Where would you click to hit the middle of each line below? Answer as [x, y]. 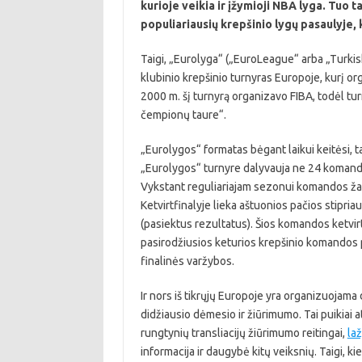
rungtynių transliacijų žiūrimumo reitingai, [244, 333]
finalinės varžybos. [187, 261]
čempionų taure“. [183, 114]
